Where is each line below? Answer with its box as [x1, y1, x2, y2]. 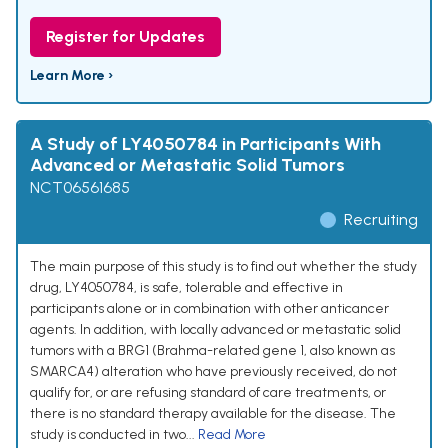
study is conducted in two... [30, 426, 198, 444]
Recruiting [344, 210, 418, 230]
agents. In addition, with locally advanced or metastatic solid [30, 321, 401, 339]
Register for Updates [46, 27, 205, 47]
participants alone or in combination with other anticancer [30, 300, 389, 318]
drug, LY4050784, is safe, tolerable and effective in [30, 279, 343, 297]
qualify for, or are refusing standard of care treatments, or [30, 384, 386, 402]
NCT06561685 [30, 178, 130, 198]
